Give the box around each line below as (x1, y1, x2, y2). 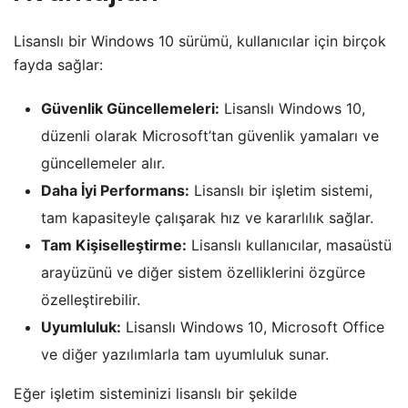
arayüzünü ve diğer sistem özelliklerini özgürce (41, 262, 365, 281)
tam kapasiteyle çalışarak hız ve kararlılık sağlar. (41, 208, 373, 227)
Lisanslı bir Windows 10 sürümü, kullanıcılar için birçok (14, 31, 386, 50)
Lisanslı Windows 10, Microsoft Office (121, 317, 384, 336)
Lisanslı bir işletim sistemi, (189, 180, 372, 199)
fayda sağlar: (14, 55, 103, 74)
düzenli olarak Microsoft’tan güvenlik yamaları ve (41, 126, 379, 145)
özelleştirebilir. (41, 290, 140, 309)
